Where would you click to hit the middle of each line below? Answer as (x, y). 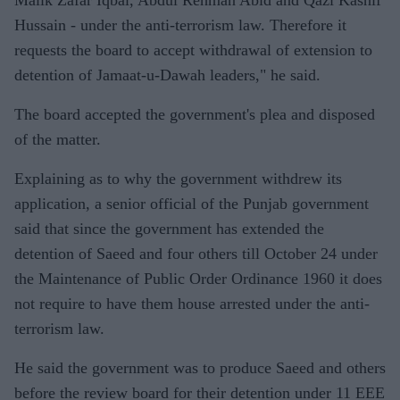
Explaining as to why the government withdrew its (178, 179)
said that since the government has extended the (169, 229)
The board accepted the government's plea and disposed (195, 114)
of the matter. (58, 139)
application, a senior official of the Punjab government (192, 204)
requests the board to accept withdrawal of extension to (193, 50)
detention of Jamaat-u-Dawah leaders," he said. (167, 75)
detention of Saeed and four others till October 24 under (196, 254)
